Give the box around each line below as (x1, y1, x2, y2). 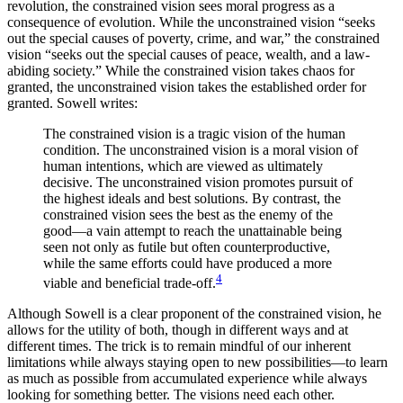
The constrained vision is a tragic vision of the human (43, 125, 345, 141)
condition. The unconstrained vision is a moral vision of (43, 141, 358, 157)
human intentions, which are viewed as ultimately (43, 157, 323, 174)
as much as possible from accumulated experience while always (7, 371, 367, 386)
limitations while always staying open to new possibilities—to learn (7, 354, 388, 370)
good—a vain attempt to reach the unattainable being (43, 222, 342, 238)
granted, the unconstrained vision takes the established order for (7, 78, 366, 94)
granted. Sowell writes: (7, 94, 138, 111)
